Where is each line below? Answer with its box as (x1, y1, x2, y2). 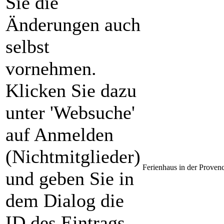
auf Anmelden (5, 124, 113, 145)
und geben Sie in (5, 168, 134, 189)
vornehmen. (5, 58, 96, 79)
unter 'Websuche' (5, 102, 135, 123)
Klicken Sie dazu (5, 80, 136, 101)
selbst (5, 36, 49, 57)
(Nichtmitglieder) (5, 146, 140, 167)
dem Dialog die (5, 190, 124, 211)
